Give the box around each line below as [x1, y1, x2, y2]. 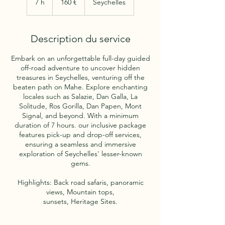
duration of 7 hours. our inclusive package [15, 121, 146, 130]
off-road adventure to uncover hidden [21, 63, 140, 72]
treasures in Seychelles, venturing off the [16, 73, 145, 82]
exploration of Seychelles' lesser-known [19, 149, 142, 158]
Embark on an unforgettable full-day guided [11, 54, 150, 63]
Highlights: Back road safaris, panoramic [17, 178, 144, 187]
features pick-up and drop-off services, [19, 130, 142, 139]
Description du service [30, 33, 131, 45]
